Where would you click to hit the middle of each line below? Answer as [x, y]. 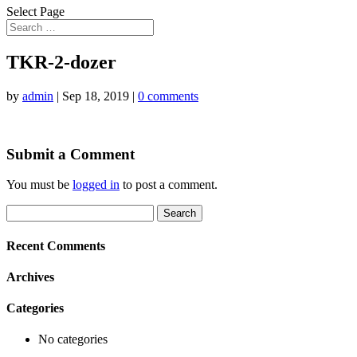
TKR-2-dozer [61, 62]
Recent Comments [56, 245]
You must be [39, 185]
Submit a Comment [71, 154]
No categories [73, 339]
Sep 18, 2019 [96, 96]
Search [23, 211]
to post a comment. [169, 185]
